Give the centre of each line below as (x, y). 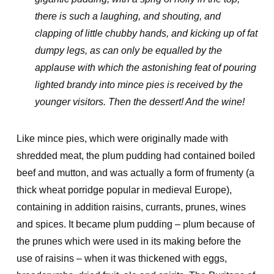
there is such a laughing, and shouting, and (128, 16)
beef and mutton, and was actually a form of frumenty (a (135, 173)
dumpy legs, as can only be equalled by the (128, 50)
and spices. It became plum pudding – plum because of (135, 224)
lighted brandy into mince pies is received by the (139, 85)
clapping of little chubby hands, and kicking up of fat (146, 33)
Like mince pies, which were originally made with (122, 139)
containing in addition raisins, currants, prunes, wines (131, 207)
